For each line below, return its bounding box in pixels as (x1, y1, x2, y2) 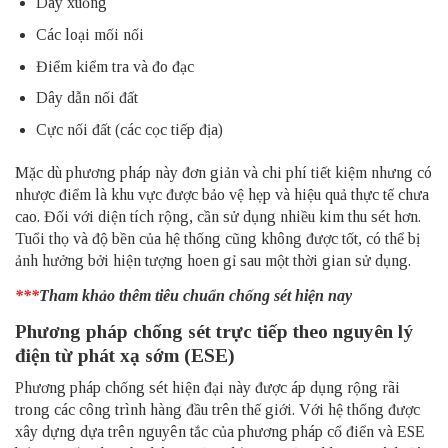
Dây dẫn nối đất (35, 89, 138, 107)
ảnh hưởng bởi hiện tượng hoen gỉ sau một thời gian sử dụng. (15, 251, 411, 269)
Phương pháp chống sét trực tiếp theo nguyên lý (15, 320, 413, 342)
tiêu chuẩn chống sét (155, 286, 291, 304)
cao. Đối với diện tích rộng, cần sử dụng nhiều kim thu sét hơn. (15, 207, 421, 225)
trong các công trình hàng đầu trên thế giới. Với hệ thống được (15, 401, 420, 419)
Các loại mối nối (35, 26, 144, 44)
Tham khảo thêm (39, 286, 155, 304)
